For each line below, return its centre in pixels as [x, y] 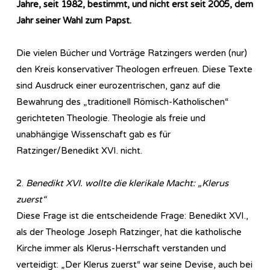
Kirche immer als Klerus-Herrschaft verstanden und [121, 248]
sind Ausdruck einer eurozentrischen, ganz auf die [118, 85]
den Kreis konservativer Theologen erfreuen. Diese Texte [134, 69]
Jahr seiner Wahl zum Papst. [74, 20]
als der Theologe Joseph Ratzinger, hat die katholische [129, 232]
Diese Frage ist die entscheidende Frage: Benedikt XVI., [132, 215]
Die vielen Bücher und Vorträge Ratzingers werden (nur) [132, 53]
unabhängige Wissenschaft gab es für [93, 134]
